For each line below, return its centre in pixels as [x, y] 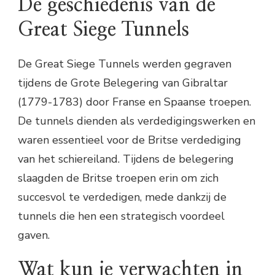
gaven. [34, 235]
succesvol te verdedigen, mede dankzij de [122, 197]
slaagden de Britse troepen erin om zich [118, 178]
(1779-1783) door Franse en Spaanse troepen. [134, 102]
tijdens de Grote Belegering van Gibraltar [123, 83]
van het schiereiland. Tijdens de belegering [126, 159]
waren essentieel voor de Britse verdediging [130, 140]
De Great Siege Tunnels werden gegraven [125, 64]
